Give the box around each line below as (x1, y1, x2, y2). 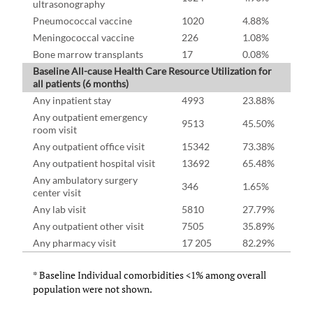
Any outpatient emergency (33, 111, 147, 124)
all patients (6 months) (33, 78, 129, 90)
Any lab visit (33, 203, 86, 216)
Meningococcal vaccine (33, 31, 134, 44)
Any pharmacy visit (33, 237, 116, 249)
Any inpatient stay (33, 94, 111, 107)
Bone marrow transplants (33, 48, 143, 61)
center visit (33, 187, 81, 199)
